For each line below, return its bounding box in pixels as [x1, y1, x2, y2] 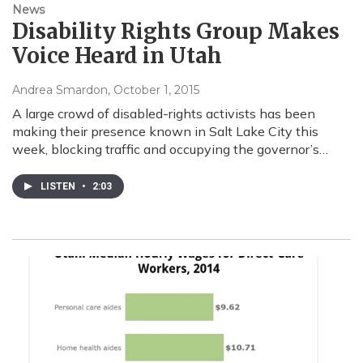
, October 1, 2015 [108, 82, 199, 97]
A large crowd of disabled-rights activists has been [12, 105, 315, 122]
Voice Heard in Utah [12, 41, 222, 69]
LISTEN [41, 180, 78, 192]
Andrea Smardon [12, 82, 108, 97]
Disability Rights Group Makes [12, 17, 340, 45]
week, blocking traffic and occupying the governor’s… [12, 140, 328, 157]
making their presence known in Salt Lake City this [12, 122, 318, 139]
